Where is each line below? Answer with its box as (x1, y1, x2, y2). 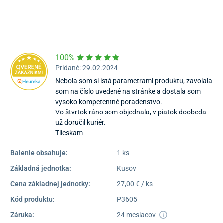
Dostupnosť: (62, 26, 101, 35)
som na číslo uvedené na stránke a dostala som (55, 87, 201, 96)
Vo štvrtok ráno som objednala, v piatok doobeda (55, 108, 206, 116)
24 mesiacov (116, 211, 157, 219)
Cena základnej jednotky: (10, 180, 90, 188)
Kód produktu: (10, 195, 55, 204)
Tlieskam (55, 129, 83, 137)
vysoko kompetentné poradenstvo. (55, 98, 162, 106)
